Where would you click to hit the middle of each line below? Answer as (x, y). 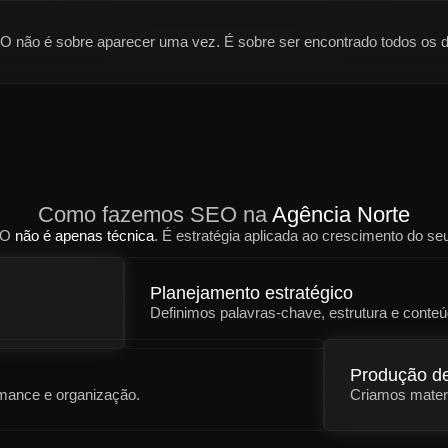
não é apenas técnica (84, 235)
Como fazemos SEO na (155, 214)
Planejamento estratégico (251, 293)
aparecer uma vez (156, 41)
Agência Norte (341, 214)
